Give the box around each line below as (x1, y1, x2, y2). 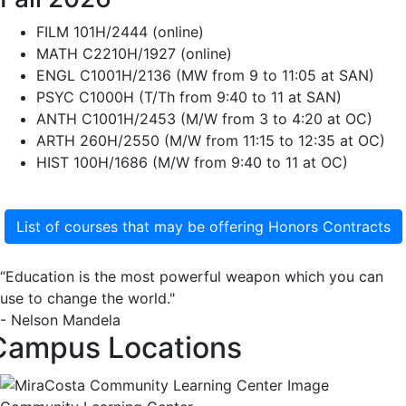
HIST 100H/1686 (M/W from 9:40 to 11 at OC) (36, 153, 348, 172)
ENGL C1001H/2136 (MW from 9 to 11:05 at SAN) (36, 66, 374, 85)
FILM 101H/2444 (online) (36, 23, 204, 42)
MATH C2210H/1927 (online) (36, 44, 232, 63)
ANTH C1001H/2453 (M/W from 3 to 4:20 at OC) (36, 110, 372, 129)
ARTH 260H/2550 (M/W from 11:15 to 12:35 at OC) (36, 131, 385, 150)
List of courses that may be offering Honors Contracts (15, 217, 391, 237)
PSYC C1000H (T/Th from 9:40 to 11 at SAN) (36, 88, 342, 107)
